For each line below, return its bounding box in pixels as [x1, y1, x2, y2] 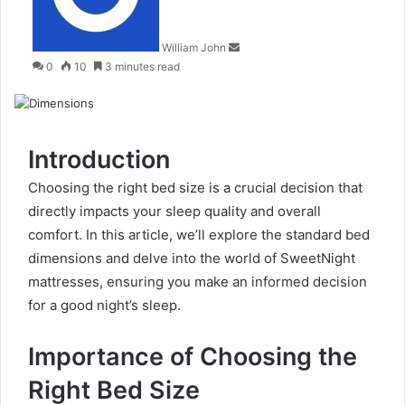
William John [162, 41, 226, 55]
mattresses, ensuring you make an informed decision [28, 273, 367, 291]
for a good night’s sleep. [28, 297, 181, 315]
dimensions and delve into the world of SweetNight [28, 250, 355, 268]
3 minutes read [102, 60, 180, 74]
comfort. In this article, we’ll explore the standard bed [28, 226, 370, 244]
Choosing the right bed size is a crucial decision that [28, 179, 363, 197]
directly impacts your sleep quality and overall [28, 202, 321, 221]
